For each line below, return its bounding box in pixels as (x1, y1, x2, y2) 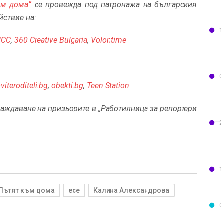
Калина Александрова (93, 186, 169, 194)
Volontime (91, 36, 126, 45)
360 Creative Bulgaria (14, 36, 87, 45)
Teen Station (87, 81, 129, 90)
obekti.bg (51, 81, 83, 90)
